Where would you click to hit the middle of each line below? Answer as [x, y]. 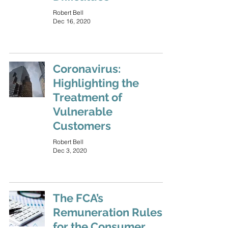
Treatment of [88, 97]
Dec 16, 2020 [72, 21]
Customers [82, 126]
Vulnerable [83, 111]
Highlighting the [96, 83]
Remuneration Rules [108, 212]
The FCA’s [78, 198]
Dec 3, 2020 [70, 150]
